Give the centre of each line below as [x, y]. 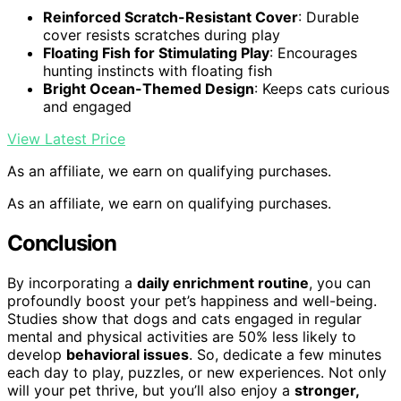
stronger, [327, 390]
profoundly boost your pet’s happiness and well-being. [192, 300]
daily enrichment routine [223, 282]
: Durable [328, 17]
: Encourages [313, 53]
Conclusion [62, 243]
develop [37, 354]
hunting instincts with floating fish [158, 71]
